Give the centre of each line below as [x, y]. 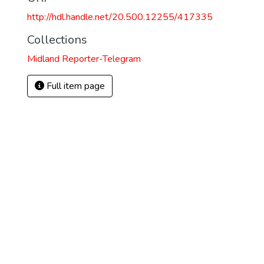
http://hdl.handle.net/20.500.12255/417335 [120, 17]
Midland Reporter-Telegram [84, 59]
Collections [57, 40]
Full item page [75, 86]
